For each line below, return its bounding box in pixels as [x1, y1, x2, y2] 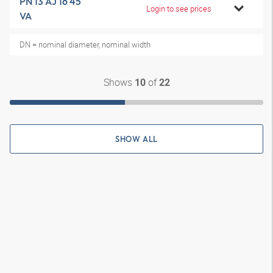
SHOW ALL [115, 134, 158, 144]
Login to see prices [146, 2, 211, 14]
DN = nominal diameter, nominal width [19, 39, 151, 50]
